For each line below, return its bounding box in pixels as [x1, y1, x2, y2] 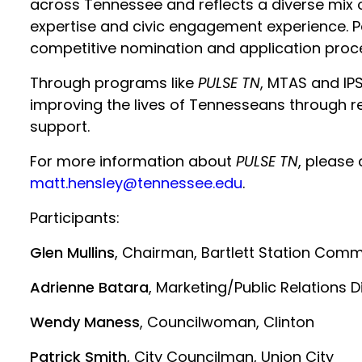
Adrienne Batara [30, 277, 149, 297]
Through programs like [30, 73, 199, 93]
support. [30, 116, 90, 137]
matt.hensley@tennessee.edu [30, 173, 243, 193]
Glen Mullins [30, 242, 116, 263]
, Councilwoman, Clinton [140, 312, 315, 332]
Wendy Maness [30, 312, 141, 332]
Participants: [30, 208, 120, 228]
